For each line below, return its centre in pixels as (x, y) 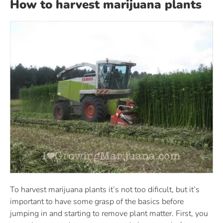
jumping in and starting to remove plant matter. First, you (109, 214)
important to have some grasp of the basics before (97, 202)
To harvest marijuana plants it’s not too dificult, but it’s (105, 190)
